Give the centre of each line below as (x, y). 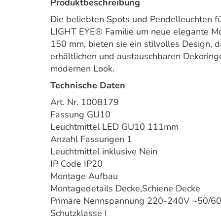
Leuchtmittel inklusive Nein (104, 151)
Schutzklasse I (79, 213)
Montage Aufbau (84, 176)
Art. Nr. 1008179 (85, 102)
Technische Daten (88, 85)
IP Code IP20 (76, 164)
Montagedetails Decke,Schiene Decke (125, 188)
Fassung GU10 (80, 114)
